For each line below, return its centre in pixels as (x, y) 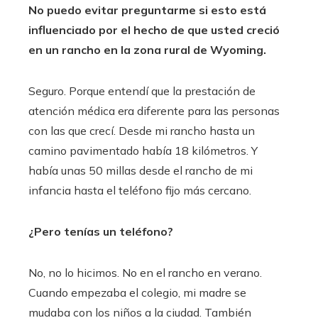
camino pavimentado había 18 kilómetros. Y (143, 150)
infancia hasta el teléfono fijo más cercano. (140, 190)
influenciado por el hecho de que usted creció (154, 29)
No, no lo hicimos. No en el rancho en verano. (145, 272)
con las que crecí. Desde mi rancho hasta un (142, 130)
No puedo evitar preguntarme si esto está (147, 10)
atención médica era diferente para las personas (154, 110)
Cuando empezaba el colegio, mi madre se (137, 292)
